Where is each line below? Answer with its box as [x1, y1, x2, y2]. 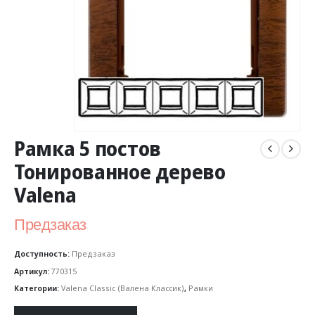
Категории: [14, 283, 61, 294]
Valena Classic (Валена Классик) [61, 283, 184, 294]
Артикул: [14, 265, 51, 276]
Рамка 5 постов [14, 135, 162, 162]
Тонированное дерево [14, 158, 226, 186]
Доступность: [14, 247, 72, 259]
